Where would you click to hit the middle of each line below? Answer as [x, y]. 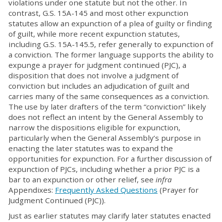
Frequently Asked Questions [106, 190]
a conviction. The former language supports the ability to [111, 55]
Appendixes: [32, 190]
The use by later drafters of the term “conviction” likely [107, 107]
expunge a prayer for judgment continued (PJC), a [97, 65]
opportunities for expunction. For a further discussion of [110, 159]
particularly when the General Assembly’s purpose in [105, 138]
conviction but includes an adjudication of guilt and [99, 86]
